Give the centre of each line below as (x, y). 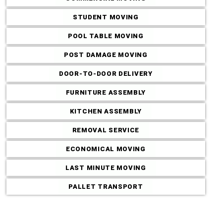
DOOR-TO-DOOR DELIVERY (106, 73)
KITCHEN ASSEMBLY (106, 111)
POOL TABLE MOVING (106, 36)
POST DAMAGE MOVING (106, 55)
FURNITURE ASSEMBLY (106, 92)
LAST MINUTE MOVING (106, 167)
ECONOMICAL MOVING (106, 149)
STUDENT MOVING (106, 17)
